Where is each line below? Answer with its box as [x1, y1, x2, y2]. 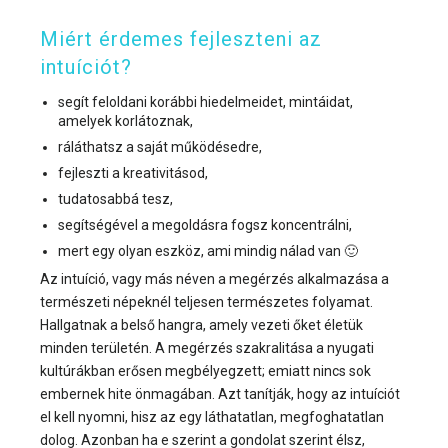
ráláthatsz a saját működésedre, [58, 139, 262, 155]
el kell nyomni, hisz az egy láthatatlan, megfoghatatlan [40, 409, 384, 425]
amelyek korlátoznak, [58, 113, 193, 129]
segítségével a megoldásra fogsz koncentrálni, [58, 217, 352, 233]
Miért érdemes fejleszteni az [40, 27, 322, 51]
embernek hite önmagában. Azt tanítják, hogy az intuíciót [40, 386, 400, 402]
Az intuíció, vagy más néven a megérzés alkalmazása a [40, 271, 389, 287]
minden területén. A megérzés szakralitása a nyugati [40, 340, 374, 356]
